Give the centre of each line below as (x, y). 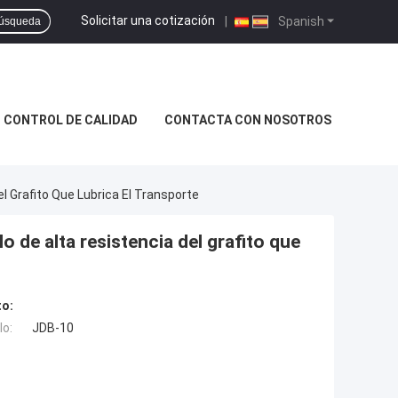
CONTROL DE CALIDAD (71, 120)
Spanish (300, 21)
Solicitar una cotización (148, 20)
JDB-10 (53, 328)
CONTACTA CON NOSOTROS (248, 120)
